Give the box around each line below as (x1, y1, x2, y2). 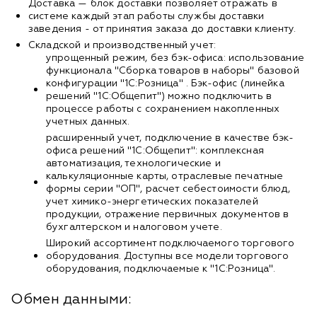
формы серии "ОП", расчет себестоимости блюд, (46, 183, 291, 194)
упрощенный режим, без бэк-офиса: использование (46, 52, 304, 63)
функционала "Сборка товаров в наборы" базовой (46, 65, 299, 76)
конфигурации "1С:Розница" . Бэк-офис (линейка (46, 78, 284, 88)
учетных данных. (46, 116, 130, 127)
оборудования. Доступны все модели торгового (46, 250, 289, 261)
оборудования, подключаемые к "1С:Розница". (46, 263, 279, 274)
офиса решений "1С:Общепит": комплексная (46, 145, 264, 156)
